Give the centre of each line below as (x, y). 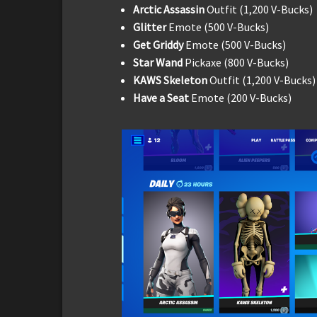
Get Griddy (159, 44)
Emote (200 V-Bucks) (240, 97)
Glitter (151, 27)
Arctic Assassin (169, 9)
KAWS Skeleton (171, 80)
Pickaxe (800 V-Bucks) (237, 62)
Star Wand (159, 62)
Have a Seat (161, 97)
